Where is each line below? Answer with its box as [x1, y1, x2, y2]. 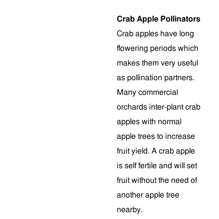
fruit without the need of [117, 176, 197, 184]
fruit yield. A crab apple [117, 147, 195, 155]
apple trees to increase [117, 132, 195, 140]
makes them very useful [117, 59, 198, 67]
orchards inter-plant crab [117, 103, 200, 111]
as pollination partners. [117, 74, 195, 82]
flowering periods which [117, 44, 198, 52]
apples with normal [117, 118, 181, 126]
